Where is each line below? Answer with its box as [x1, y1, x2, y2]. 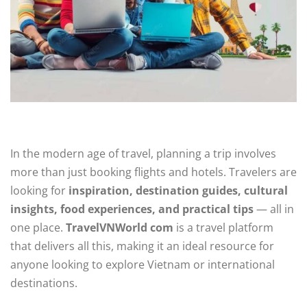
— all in [254, 201, 294, 217]
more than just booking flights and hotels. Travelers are [10, 164, 297, 180]
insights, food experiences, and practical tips [10, 201, 254, 217]
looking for [10, 183, 69, 199]
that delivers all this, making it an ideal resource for [10, 238, 274, 254]
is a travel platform [173, 220, 273, 236]
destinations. [10, 275, 77, 291]
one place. [10, 220, 66, 236]
